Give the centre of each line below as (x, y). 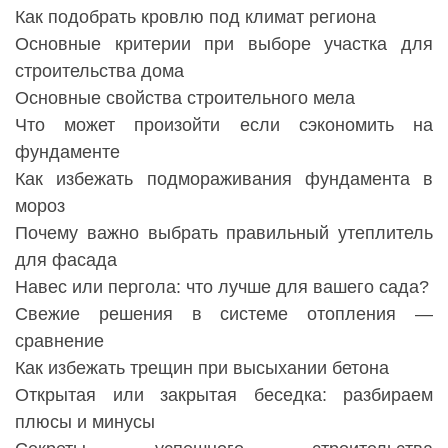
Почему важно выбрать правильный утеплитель (224, 233)
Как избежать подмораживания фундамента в (224, 179)
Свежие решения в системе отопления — (224, 314)
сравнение (59, 341)
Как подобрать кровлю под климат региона (195, 17)
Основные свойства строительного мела (185, 98)
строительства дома (99, 71)
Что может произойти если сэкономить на (224, 125)
